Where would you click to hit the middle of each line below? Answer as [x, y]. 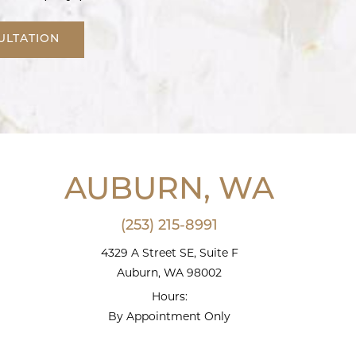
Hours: [169, 296]
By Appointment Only [170, 316]
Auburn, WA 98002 [170, 273]
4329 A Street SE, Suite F [169, 253]
